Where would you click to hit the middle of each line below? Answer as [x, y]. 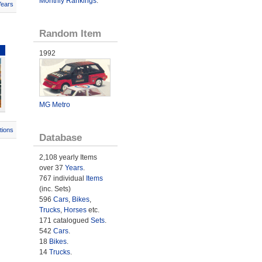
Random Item [70, 33]
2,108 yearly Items [68, 157]
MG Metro [54, 104]
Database [60, 137]
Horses [75, 210]
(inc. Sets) [55, 189]
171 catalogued [65, 220]
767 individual [62, 178]
